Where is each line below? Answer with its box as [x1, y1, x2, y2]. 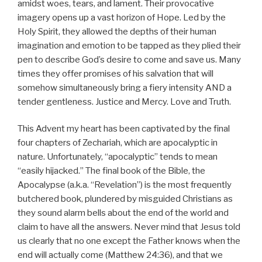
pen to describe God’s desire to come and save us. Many [18, 54, 241, 65]
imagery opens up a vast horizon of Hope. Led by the [18, 12, 226, 23]
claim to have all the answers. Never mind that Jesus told [18, 222, 240, 233]
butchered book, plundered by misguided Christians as [18, 194, 233, 205]
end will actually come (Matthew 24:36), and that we [18, 250, 223, 261]
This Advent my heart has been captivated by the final [18, 123, 230, 135]
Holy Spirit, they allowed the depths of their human [18, 26, 216, 37]
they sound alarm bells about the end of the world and [18, 208, 229, 219]
